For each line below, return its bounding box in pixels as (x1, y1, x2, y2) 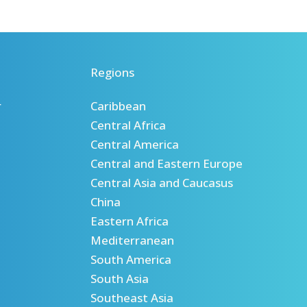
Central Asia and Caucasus (90, 175, 233, 191)
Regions (90, 64, 134, 80)
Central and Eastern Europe (90, 156, 243, 171)
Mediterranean (90, 232, 174, 248)
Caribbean (90, 98, 146, 114)
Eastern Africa (90, 213, 169, 229)
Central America (90, 136, 179, 152)
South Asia (90, 271, 149, 286)
